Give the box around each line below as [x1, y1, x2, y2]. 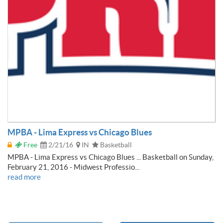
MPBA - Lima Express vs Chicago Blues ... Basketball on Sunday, [7, 152, 214, 161]
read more [7, 172, 41, 181]
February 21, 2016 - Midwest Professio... [7, 162, 139, 171]
